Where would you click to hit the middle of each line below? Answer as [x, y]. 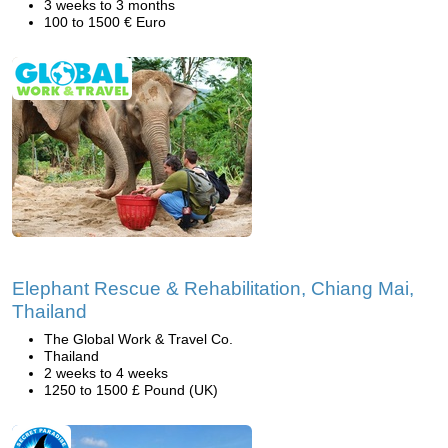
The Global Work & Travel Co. [138, 339]
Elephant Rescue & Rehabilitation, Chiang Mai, [213, 288]
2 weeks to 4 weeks [106, 373]
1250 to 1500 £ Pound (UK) [131, 390]
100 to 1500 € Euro [105, 22]
